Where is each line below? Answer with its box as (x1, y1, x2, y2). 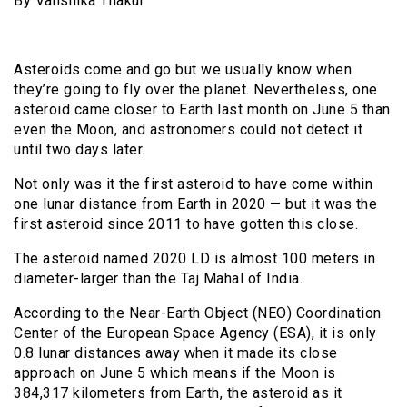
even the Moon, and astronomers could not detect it (14, 120, 362, 138)
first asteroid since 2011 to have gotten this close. (14, 214, 358, 233)
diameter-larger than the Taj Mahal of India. (14, 269, 303, 287)
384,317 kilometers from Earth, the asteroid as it (14, 383, 342, 402)
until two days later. (14, 140, 145, 158)
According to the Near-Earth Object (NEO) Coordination (14, 303, 382, 322)
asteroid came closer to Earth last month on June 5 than (14, 100, 391, 118)
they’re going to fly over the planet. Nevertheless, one (14, 80, 378, 98)
